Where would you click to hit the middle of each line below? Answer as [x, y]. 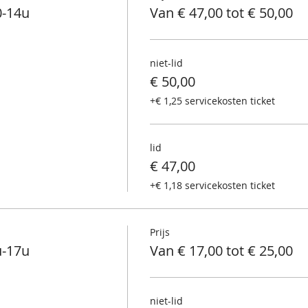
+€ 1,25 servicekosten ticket [212, 100]
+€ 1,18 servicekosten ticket [212, 185]
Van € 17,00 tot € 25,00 [221, 250]
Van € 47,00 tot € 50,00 [221, 12]
